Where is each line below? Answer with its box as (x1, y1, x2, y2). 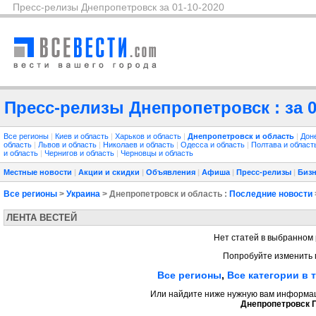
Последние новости (229, 189, 312, 199)
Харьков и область (115, 132, 183, 140)
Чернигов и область (44, 149, 116, 157)
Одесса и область (181, 140, 247, 149)
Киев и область (55, 132, 111, 140)
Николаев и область (103, 140, 176, 149)
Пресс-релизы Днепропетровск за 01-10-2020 (13, 1, 224, 13)
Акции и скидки (78, 168, 140, 176)
